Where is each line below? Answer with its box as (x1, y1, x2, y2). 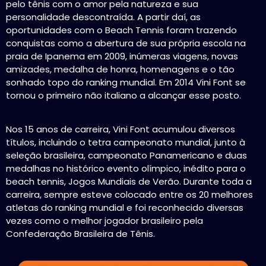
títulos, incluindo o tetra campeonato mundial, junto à (6, 135, 245, 148)
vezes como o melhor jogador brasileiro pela (6, 214, 203, 227)
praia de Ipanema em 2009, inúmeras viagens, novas (6, 50, 238, 63)
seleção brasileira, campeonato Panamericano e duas (6, 148, 247, 161)
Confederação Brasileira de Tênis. (6, 227, 155, 240)
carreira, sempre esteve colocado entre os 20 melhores (6, 188, 253, 201)
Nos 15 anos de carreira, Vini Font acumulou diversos (6, 122, 235, 135)
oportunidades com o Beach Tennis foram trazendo (6, 24, 237, 37)
